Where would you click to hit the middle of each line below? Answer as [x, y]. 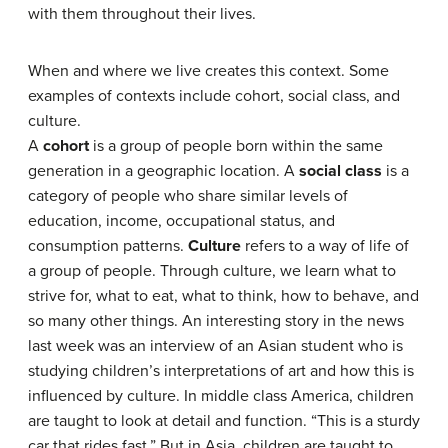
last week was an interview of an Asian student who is [215, 346]
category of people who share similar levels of [188, 196]
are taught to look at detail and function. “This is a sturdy [224, 421]
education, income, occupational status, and [181, 221]
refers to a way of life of [325, 246]
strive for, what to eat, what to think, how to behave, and [223, 296]
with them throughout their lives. [142, 14]
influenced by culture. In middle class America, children [221, 396]
